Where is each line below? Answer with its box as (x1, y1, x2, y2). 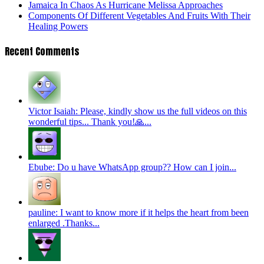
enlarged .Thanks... (28, 217, 100, 228)
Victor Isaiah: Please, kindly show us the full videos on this (28, 105, 247, 116)
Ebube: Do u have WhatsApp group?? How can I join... (28, 161, 236, 172)
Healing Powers (28, 21, 88, 32)
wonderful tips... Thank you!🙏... (28, 116, 151, 127)
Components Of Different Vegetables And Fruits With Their (28, 11, 250, 21)
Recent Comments (5, 44, 80, 59)
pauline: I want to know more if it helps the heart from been (28, 207, 249, 217)
